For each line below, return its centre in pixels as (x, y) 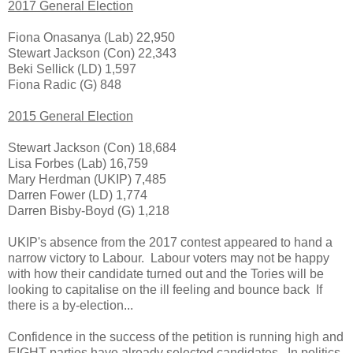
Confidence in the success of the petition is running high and (176, 337)
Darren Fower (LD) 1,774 (78, 195)
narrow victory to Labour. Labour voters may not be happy (169, 258)
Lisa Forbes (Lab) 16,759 (78, 164)
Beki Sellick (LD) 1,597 (72, 69)
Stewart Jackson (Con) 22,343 (92, 54)
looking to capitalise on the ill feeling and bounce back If (165, 290)
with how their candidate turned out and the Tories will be (166, 274)
